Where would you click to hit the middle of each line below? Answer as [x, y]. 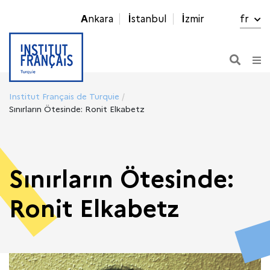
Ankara [101, 19]
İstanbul [149, 19]
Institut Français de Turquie [64, 96]
